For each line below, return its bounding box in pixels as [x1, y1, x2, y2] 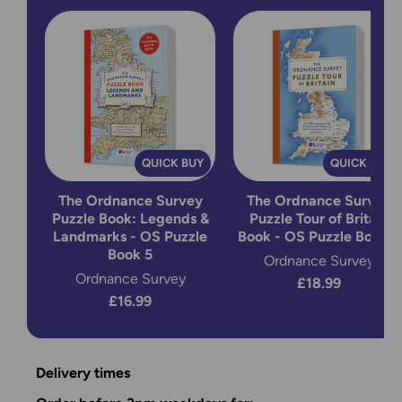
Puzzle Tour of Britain [249, 210, 389, 228]
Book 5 [108, 246, 153, 264]
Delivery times [36, 364, 130, 382]
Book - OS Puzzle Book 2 [237, 228, 400, 246]
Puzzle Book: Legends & [51, 210, 209, 228]
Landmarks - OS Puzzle [53, 228, 207, 246]
